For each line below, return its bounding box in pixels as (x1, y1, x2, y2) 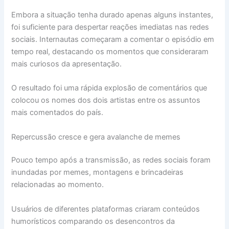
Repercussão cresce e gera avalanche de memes (11, 132, 181, 142)
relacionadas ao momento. (11, 180, 104, 190)
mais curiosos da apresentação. (11, 59, 122, 68)
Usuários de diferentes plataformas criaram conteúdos (11, 204, 200, 214)
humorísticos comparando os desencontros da (11, 216, 175, 226)
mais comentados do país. (11, 108, 104, 118)
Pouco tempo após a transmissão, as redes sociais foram (11, 155, 211, 165)
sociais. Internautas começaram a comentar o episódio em (11, 34, 215, 44)
